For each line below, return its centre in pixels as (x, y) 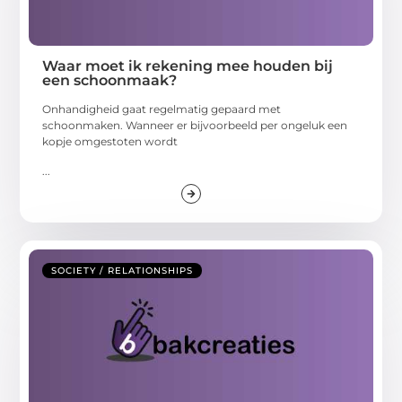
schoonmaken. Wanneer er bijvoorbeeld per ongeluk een (195, 126)
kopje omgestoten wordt (110, 142)
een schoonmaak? (110, 81)
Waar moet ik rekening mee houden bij (188, 66)
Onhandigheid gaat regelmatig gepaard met (162, 109)
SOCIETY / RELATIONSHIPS (122, 270)
